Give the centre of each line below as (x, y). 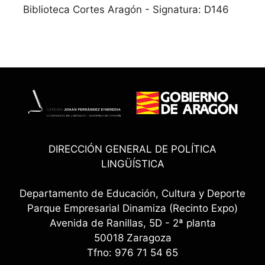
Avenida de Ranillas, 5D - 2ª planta (132, 223)
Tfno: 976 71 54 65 (132, 253)
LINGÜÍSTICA (132, 164)
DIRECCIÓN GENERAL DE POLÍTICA (132, 149)
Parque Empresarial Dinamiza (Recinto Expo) (132, 209)
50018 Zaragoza (132, 238)
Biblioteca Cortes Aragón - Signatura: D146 (126, 9)
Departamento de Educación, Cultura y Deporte (132, 194)
